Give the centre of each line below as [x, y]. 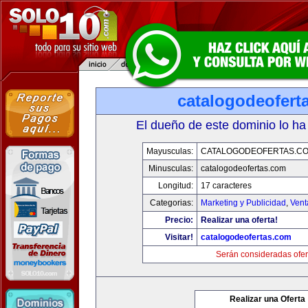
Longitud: [175, 186]
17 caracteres [226, 186]
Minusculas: [170, 168]
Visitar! [179, 237]
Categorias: [171, 203]
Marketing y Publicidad [243, 203]
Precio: [179, 220]
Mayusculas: [169, 151]
